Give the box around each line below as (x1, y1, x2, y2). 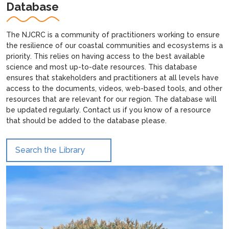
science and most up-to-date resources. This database (6, 62, 197, 71)
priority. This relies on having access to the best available (6, 52, 205, 60)
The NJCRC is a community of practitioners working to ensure (6, 30, 220, 39)
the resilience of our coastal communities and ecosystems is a (6, 41, 223, 50)
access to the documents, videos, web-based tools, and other (6, 84, 222, 93)
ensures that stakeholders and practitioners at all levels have (6, 73, 219, 82)
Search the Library (15, 145, 85, 155)
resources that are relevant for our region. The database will (6, 95, 217, 103)
